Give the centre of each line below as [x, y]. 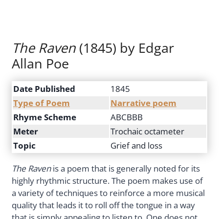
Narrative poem [143, 103]
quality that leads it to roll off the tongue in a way [103, 205]
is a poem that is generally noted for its [125, 169]
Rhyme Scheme [45, 117]
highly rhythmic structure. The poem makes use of [107, 181]
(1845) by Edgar [125, 48]
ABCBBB [127, 117]
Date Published [44, 89]
